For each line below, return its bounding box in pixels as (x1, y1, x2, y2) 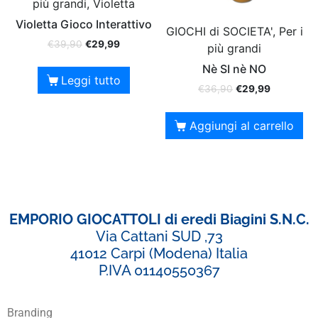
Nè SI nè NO (202, 61, 267, 76)
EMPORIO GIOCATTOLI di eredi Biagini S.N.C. (9, 210, 309, 228)
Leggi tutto (61, 73, 121, 88)
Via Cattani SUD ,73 (95, 227, 223, 245)
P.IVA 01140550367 (98, 261, 220, 279)
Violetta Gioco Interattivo (15, 16, 152, 31)
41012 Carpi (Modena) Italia (70, 244, 248, 262)
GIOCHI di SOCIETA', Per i (165, 23, 303, 38)
